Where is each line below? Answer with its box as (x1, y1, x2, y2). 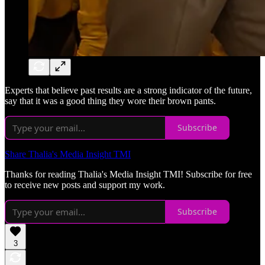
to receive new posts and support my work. (5, 179, 165, 190)
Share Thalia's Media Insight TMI (5, 148, 131, 159)
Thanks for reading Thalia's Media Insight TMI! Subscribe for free (5, 169, 252, 179)
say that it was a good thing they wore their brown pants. (5, 95, 216, 106)
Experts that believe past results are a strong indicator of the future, (5, 85, 252, 95)
